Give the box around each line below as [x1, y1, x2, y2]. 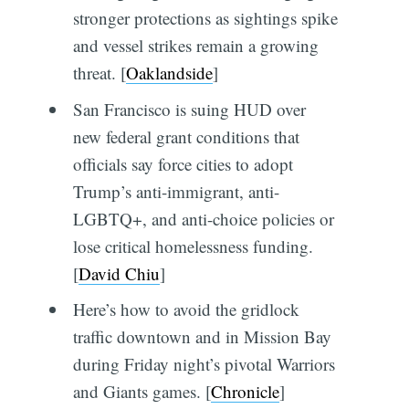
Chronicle [210, 380, 279, 404]
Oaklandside [125, 61, 213, 85]
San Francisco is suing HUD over [72, 97, 306, 121]
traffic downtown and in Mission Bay [72, 325, 331, 349]
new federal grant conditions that [72, 124, 299, 148]
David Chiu [78, 261, 160, 285]
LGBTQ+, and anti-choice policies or [72, 206, 334, 230]
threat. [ [72, 61, 126, 85]
